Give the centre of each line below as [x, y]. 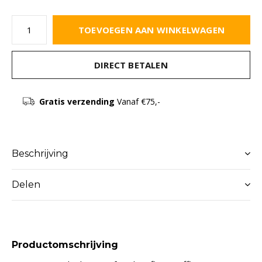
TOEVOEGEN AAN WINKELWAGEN [151, 30]
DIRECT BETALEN [131, 65]
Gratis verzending [77, 101]
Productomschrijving [65, 245]
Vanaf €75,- [137, 101]
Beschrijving [40, 154]
